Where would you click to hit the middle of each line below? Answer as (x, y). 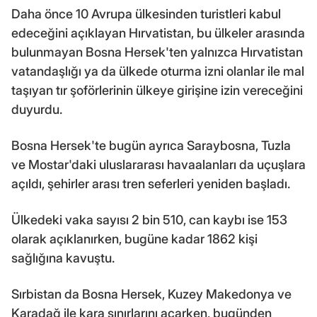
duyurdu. (37, 109)
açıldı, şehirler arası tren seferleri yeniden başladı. (151, 183)
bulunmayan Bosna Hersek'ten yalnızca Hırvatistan (157, 52)
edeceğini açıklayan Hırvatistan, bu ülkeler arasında (158, 33)
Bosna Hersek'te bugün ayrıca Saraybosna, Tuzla (151, 145)
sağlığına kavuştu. (63, 258)
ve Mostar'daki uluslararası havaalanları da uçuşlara (158, 164)
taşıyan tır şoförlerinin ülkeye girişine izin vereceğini (157, 90)
